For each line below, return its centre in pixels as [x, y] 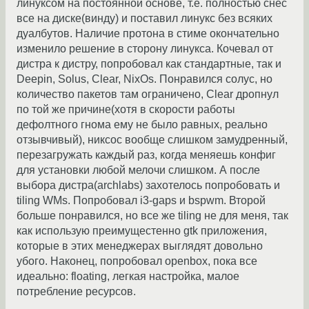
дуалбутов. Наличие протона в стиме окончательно [148, 33]
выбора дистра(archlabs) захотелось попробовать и [148, 185]
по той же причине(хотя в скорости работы [126, 109]
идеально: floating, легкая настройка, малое [128, 276]
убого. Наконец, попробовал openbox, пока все [137, 261]
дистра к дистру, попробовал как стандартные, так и [149, 63]
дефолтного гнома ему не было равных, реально [142, 124]
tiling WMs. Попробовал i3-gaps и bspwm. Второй [141, 200]
